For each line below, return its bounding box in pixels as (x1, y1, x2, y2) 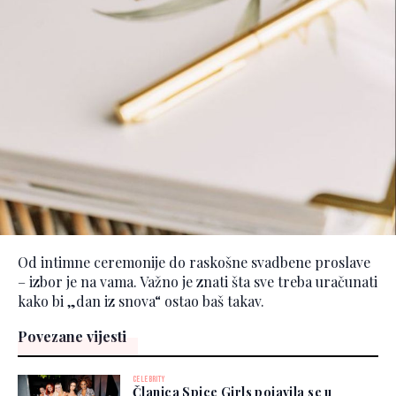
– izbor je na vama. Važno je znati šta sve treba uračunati (18, 271, 377, 291)
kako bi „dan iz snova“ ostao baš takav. (18, 291, 264, 310)
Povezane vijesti (18, 326, 126, 346)
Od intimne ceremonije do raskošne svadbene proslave (18, 252, 370, 271)
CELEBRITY (133, 373, 165, 385)
